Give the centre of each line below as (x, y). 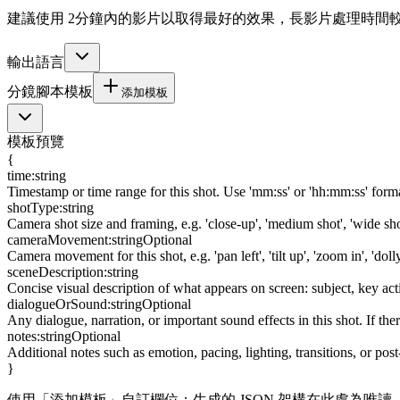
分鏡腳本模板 (50, 92)
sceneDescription (55, 272)
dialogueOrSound (57, 304)
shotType (33, 208)
